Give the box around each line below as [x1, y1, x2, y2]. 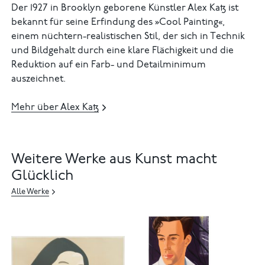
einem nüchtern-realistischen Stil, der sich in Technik [11, 32, 245, 42]
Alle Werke [11, 189, 50, 197]
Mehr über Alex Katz [11, 103, 99, 113]
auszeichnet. [11, 75, 66, 85]
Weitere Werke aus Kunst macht [11, 153, 218, 167]
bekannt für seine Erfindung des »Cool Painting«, [11, 18, 225, 28]
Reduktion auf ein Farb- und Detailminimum [11, 60, 206, 70]
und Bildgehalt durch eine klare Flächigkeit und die [11, 46, 234, 56]
